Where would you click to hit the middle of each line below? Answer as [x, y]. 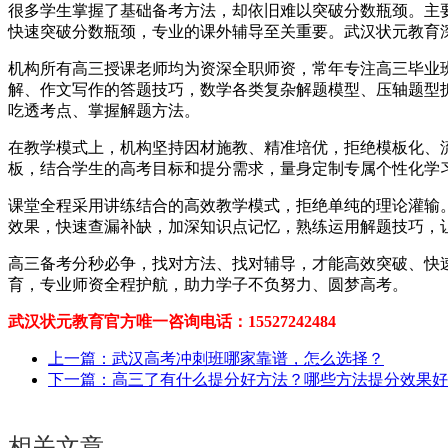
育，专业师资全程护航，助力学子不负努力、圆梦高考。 [208, 284]
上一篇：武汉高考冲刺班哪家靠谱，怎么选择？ [216, 358]
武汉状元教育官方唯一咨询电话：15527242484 [172, 321]
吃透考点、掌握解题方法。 [104, 110]
